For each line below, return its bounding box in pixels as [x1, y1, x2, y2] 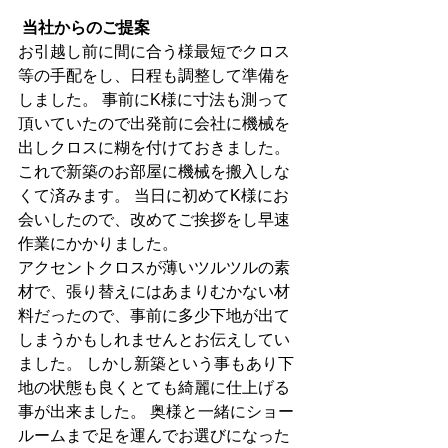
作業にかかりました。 [18, 235, 182, 252]
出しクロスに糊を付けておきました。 [18, 139, 290, 156]
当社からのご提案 [22, 19, 150, 36]
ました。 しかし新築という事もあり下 [18, 355, 294, 372]
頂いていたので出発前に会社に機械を [18, 115, 290, 132]
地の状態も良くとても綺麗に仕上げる [18, 379, 290, 396]
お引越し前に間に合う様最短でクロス [18, 43, 290, 60]
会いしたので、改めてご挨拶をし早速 [18, 211, 290, 228]
